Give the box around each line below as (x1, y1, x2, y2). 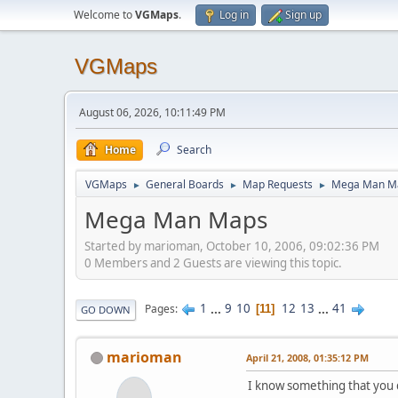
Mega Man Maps (84, 203, 267, 235)
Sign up (285, 7, 322, 22)
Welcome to (74, 7, 135, 22)
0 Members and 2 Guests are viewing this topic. (84, 254, 342, 271)
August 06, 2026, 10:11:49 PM (79, 105, 226, 120)
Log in (219, 7, 249, 22)
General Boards (146, 177, 224, 192)
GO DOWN (81, 302, 131, 316)
